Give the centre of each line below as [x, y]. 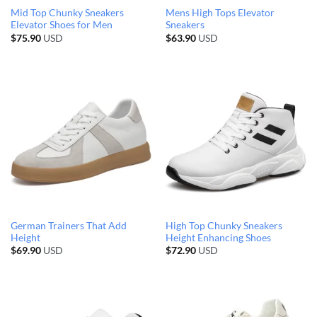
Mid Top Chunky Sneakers [67, 13]
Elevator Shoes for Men [61, 25]
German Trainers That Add [68, 225]
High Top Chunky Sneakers [224, 225]
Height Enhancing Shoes [218, 237]
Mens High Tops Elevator [220, 13]
